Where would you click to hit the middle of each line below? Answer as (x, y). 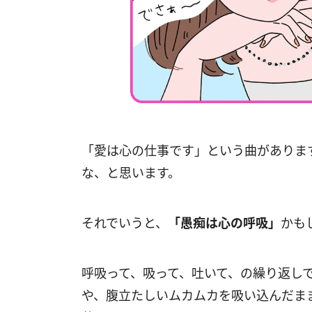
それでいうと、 (125, 223)
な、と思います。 (131, 173)
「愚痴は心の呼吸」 (224, 223)
